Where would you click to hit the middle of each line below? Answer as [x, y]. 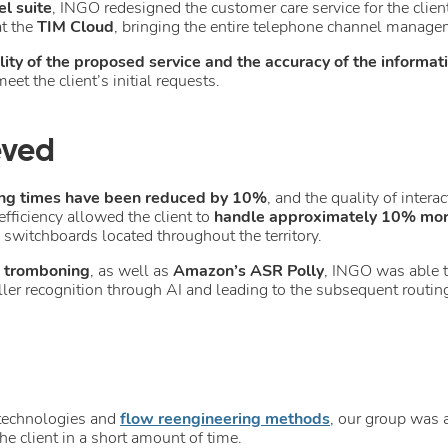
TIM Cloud [75, 26]
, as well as [131, 270]
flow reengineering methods [225, 418]
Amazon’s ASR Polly [248, 270]
